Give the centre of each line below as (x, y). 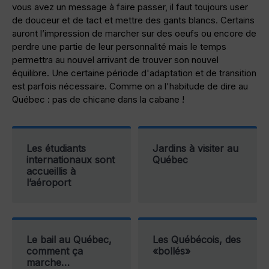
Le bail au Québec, (69, 240)
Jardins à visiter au (195, 149)
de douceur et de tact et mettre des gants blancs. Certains (133, 20)
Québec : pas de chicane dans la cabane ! (98, 100)
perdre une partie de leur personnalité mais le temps (119, 47)
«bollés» (171, 251)
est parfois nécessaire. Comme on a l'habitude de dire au (130, 86)
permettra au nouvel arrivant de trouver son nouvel (115, 60)
